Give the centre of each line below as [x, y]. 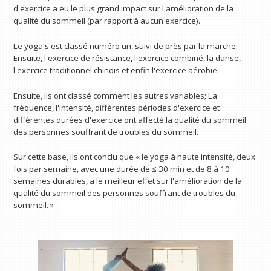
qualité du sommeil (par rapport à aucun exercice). [107, 21]
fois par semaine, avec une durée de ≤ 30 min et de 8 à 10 [122, 169]
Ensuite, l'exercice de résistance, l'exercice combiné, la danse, [127, 58]
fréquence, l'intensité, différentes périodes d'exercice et [117, 107]
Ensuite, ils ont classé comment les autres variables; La [116, 95]
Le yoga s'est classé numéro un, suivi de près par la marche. [126, 46]
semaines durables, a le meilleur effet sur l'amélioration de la [128, 181]
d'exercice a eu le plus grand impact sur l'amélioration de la [124, 9]
